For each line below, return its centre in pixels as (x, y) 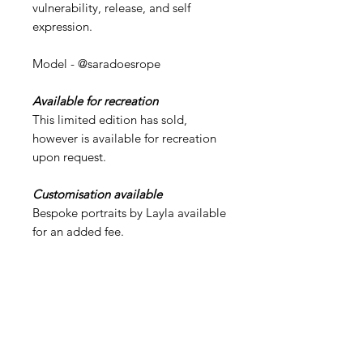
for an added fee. (78, 231)
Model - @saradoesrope (96, 63)
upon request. (69, 156)
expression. (62, 26)
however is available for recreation (124, 138)
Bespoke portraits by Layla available (129, 212)
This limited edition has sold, (110, 119)
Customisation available (97, 194)
